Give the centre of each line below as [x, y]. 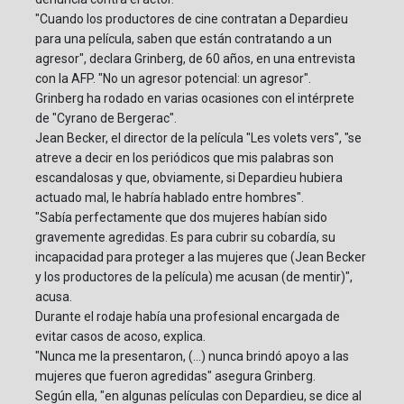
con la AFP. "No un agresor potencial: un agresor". [173, 79]
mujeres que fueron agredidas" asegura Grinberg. [175, 376]
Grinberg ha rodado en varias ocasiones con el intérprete [195, 99]
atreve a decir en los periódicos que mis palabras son [184, 158]
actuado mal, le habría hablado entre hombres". [170, 198]
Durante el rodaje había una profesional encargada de [188, 317]
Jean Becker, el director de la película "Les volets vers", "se [198, 138]
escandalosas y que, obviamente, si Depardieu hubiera [189, 178]
